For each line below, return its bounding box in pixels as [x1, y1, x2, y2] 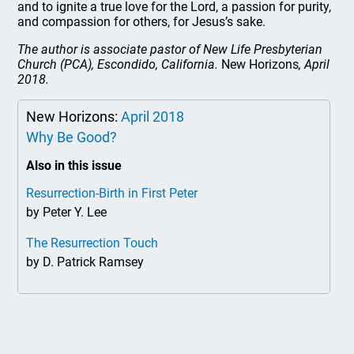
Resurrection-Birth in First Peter [26, 186, 198, 201]
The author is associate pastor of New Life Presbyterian [17, 42, 323, 57]
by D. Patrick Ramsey [26, 254, 145, 269]
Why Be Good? [26, 129, 118, 145]
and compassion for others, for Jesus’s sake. [17, 14, 269, 29]
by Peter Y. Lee [26, 205, 107, 220]
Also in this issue [26, 158, 122, 173]
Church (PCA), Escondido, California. [17, 57, 219, 72]
